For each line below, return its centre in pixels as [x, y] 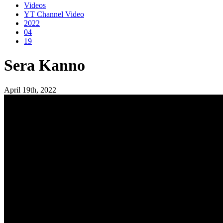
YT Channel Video [54, 14]
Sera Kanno [45, 65]
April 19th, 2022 [30, 90]
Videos [35, 5]
